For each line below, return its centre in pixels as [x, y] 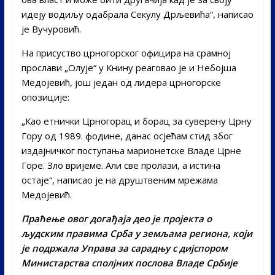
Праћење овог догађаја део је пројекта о [116, 218]
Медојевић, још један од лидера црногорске [121, 82]
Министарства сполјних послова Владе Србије [130, 262]
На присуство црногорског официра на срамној [126, 52]
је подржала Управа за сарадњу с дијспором [124, 248]
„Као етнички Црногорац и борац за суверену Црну [136, 121]
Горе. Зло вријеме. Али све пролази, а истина [121, 165]
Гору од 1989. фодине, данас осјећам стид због [127, 135]
